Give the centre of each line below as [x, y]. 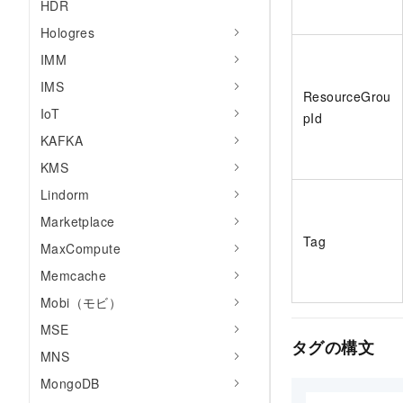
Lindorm [65, 194]
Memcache [74, 275]
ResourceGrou [347, 97]
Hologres [68, 32]
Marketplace [78, 221]
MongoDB [70, 383]
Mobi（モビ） [81, 302]
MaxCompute [81, 248]
